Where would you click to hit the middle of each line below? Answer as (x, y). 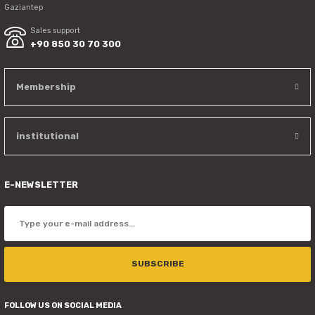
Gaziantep (24, 7)
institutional (47, 136)
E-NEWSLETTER (41, 184)
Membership (46, 86)
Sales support (55, 30)
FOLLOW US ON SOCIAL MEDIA (63, 305)
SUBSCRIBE (157, 264)
